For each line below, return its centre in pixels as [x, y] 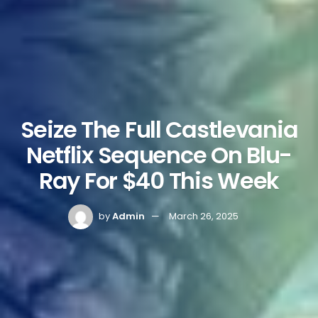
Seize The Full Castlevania [159, 130]
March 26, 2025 [204, 216]
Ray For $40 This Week [159, 181]
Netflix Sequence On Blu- [159, 155]
